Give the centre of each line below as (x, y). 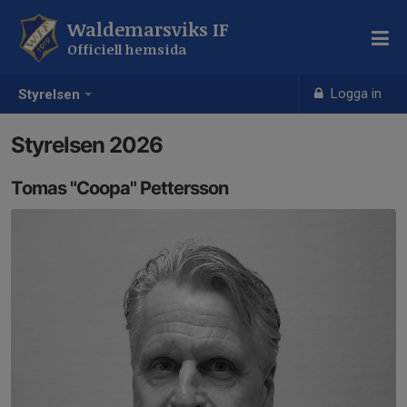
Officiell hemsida (127, 49)
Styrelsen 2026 (87, 145)
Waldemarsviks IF (148, 29)
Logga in (355, 94)
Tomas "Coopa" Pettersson (119, 188)
